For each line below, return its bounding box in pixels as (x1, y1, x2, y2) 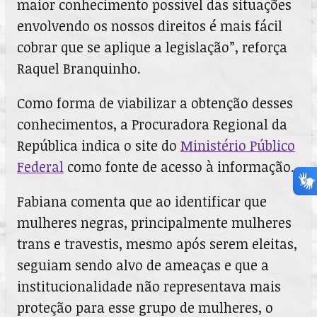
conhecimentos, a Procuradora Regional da (17, 114, 287, 134)
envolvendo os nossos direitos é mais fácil (17, 16, 282, 35)
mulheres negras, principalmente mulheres (17, 212, 292, 232)
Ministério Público (180, 135, 295, 155)
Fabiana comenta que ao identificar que (17, 191, 267, 211)
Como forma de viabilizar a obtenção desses (17, 93, 293, 113)
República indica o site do (17, 135, 180, 155)
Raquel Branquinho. (17, 58, 141, 78)
